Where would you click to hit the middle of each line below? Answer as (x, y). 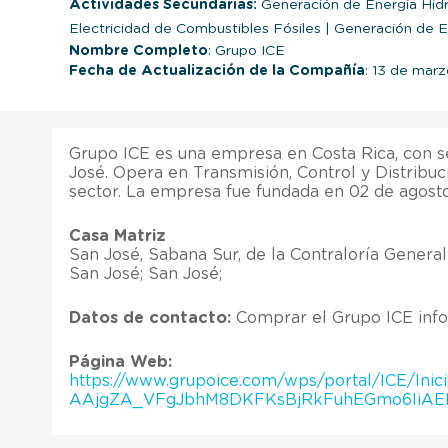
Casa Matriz (117, 235)
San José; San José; (145, 273)
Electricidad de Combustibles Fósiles (197, 28)
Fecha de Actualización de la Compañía (217, 70)
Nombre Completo (138, 50)
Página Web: (120, 361)
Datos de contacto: (150, 317)
